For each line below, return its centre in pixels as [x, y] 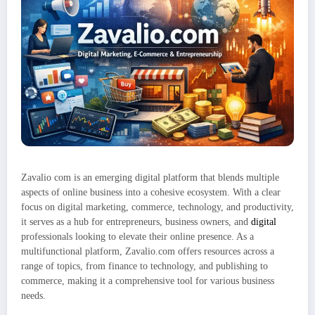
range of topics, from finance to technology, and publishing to [144, 266]
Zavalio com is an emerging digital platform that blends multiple [150, 178]
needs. [33, 296]
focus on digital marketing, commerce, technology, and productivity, [157, 207]
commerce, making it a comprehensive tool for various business [148, 281]
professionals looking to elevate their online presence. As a [137, 237]
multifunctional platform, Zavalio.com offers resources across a [148, 252]
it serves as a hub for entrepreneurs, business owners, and [136, 222]
